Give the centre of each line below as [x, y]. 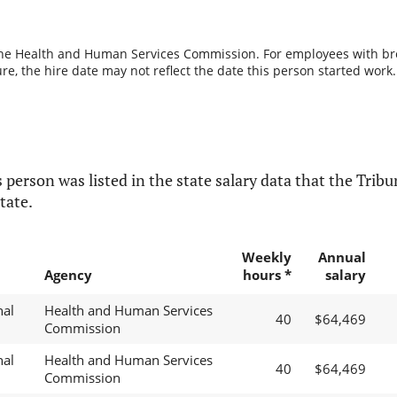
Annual [342, 257]
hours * [267, 275]
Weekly [266, 257]
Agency [68, 275]
